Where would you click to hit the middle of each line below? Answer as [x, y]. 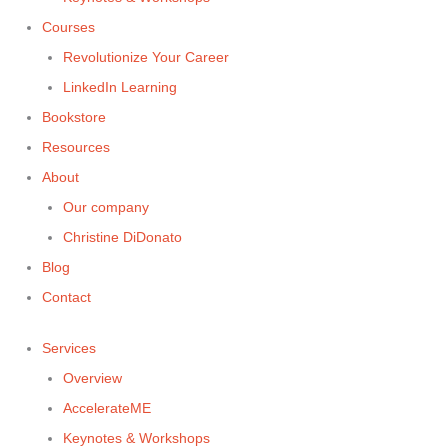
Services [69, 348]
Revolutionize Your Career [146, 57]
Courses [68, 27]
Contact [66, 297]
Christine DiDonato [122, 237]
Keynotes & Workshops [136, 438]
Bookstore [74, 117]
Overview [92, 378]
